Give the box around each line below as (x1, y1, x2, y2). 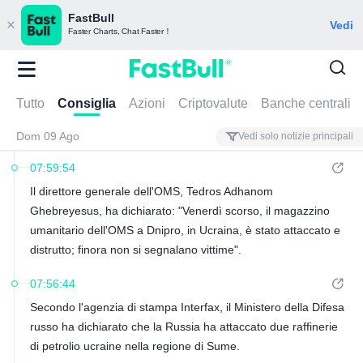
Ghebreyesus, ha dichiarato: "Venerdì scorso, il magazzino (29, 204, 330, 217)
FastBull (68, 11, 114, 24)
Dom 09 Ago (16, 130, 79, 143)
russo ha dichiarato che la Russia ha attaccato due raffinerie (29, 320, 338, 333)
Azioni (129, 96, 165, 110)
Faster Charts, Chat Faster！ (68, 27, 173, 36)
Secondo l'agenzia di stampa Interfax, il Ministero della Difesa (29, 301, 344, 314)
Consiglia (58, 96, 116, 110)
